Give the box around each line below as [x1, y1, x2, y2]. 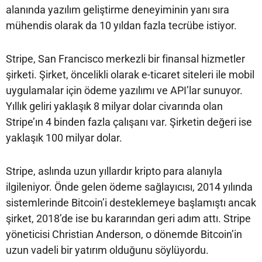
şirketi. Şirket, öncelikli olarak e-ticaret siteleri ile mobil [6, 68, 254, 81]
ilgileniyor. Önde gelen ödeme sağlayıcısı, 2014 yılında [6, 180, 253, 193]
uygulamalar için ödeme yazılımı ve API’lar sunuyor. [6, 84, 243, 96]
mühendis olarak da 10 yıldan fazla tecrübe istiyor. [6, 19, 237, 32]
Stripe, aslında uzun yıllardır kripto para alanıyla [6, 164, 222, 177]
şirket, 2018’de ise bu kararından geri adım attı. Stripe [6, 212, 251, 225]
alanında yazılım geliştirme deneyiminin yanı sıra [6, 3, 229, 16]
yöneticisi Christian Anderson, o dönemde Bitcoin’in [6, 227, 242, 240]
